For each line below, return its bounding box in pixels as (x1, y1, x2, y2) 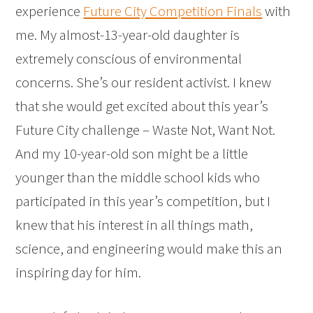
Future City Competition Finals (83, 1, 263, 21)
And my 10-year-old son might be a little (15, 144, 249, 163)
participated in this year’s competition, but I (15, 191, 271, 211)
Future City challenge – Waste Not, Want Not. (15, 120, 276, 140)
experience (15, 1, 84, 21)
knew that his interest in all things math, (15, 215, 254, 235)
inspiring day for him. (15, 263, 142, 282)
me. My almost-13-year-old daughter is (15, 25, 240, 45)
